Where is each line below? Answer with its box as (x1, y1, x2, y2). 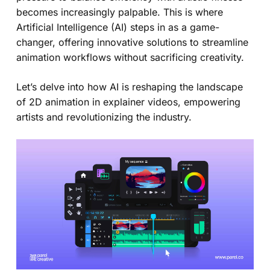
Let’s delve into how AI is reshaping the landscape (16, 80, 243, 93)
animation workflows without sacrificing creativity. (16, 51, 244, 63)
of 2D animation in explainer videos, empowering (16, 95, 240, 108)
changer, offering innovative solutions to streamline (16, 36, 248, 48)
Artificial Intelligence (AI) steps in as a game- (16, 20, 219, 33)
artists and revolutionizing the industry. (16, 110, 192, 123)
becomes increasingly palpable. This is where (16, 5, 223, 18)
